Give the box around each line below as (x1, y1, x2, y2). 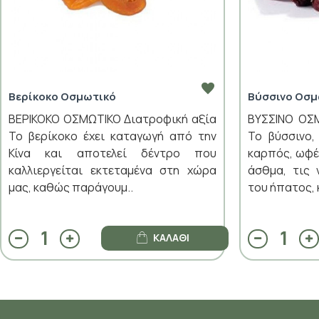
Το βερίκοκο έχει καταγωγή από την (9, 128, 216, 145)
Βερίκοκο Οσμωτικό (9, 89, 116, 105)
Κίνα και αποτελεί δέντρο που (9, 145, 216, 162)
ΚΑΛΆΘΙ (152, 231, 189, 245)
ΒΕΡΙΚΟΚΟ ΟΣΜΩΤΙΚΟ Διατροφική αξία (9, 111, 216, 127)
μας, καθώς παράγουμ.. (9, 179, 133, 196)
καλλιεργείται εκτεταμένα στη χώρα (9, 162, 216, 179)
